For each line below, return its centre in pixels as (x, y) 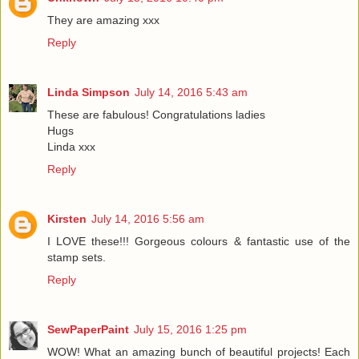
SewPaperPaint (88, 330)
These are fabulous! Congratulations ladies (156, 115)
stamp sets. (77, 258)
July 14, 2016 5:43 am (191, 93)
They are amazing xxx (103, 20)
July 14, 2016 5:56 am (148, 219)
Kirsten (67, 219)
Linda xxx (71, 147)
